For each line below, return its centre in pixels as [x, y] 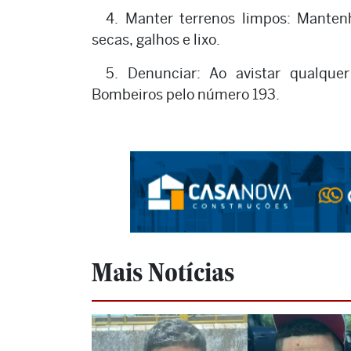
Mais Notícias [163, 273]
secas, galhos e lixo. [156, 40]
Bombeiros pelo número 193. [186, 95]
